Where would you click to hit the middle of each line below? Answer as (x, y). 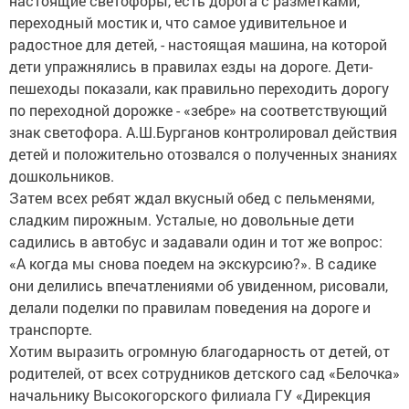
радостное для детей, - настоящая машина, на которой (198, 44)
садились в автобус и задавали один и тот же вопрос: (196, 241)
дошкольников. (62, 176)
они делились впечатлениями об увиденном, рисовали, (199, 285)
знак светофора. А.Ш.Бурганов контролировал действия (203, 132)
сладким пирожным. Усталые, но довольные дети (182, 220)
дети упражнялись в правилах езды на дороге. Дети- (191, 66)
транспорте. (51, 329)
